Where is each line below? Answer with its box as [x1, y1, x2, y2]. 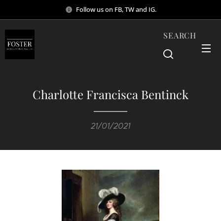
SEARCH [163, 30, 196, 40]
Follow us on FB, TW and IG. [75, 4, 156, 14]
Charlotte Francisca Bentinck [33, 86, 188, 102]
